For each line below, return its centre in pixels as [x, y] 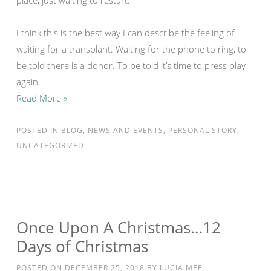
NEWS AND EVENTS [126, 130]
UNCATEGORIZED [50, 145]
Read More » [42, 98]
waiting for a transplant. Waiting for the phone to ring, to [131, 49]
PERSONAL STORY [203, 130]
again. [28, 82]
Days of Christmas [82, 246]
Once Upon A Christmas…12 [119, 227]
